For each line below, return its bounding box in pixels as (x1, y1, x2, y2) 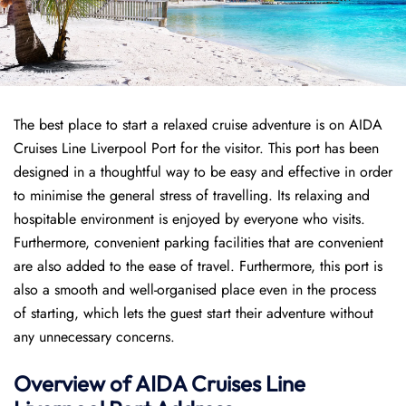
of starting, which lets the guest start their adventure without (14, 303, 373, 324)
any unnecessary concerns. (14, 326, 175, 347)
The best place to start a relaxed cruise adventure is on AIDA (14, 114, 382, 135)
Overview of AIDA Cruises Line (14, 370, 305, 397)
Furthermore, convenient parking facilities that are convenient (14, 232, 383, 253)
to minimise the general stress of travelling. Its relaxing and (14, 185, 370, 206)
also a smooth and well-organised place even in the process (14, 279, 376, 300)
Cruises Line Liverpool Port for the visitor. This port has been (14, 138, 379, 159)
